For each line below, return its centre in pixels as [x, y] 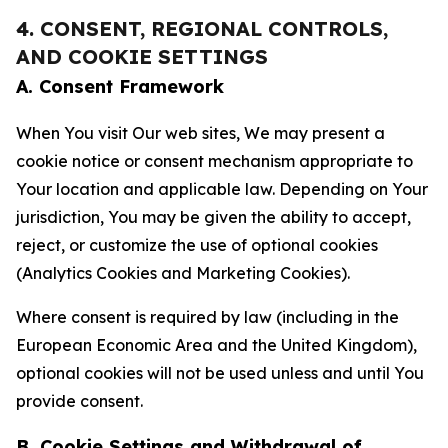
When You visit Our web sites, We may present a [200, 133]
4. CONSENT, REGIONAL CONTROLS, [202, 28]
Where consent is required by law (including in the [207, 317]
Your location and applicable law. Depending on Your [222, 189]
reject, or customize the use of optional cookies [197, 245]
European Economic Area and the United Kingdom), [216, 345]
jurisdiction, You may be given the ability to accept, [213, 217]
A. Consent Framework [120, 86]
